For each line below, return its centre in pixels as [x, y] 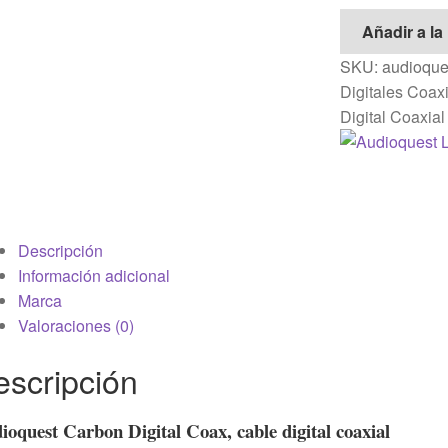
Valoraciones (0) [75, 325]
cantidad [369, 19]
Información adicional [93, 275]
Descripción [60, 250]
